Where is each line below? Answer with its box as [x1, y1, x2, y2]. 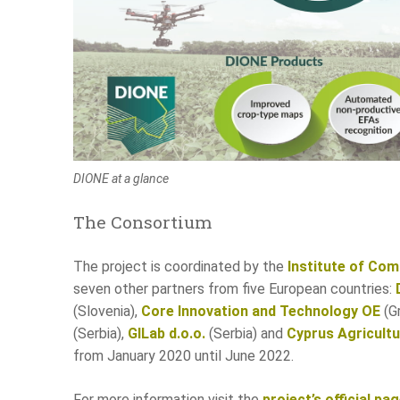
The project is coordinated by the [73, 258, 287, 276]
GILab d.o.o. [128, 325, 205, 343]
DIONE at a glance [73, 171, 169, 186]
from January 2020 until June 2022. [73, 347, 294, 365]
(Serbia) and [205, 325, 287, 343]
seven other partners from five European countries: [73, 280, 396, 298]
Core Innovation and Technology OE [141, 303, 380, 321]
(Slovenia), [73, 303, 141, 321]
